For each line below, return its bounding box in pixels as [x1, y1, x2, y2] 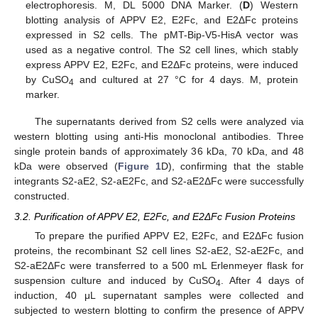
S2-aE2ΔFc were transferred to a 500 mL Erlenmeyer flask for [14, 259, 304, 271]
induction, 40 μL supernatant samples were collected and [14, 289, 304, 301]
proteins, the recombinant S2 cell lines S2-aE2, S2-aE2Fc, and [14, 244, 304, 256]
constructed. [14, 190, 70, 202]
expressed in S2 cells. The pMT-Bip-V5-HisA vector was [26, 29, 298, 41]
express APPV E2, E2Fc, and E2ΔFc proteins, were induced [26, 59, 298, 71]
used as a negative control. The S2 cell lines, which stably [26, 44, 298, 56]
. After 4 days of [221, 274, 305, 286]
